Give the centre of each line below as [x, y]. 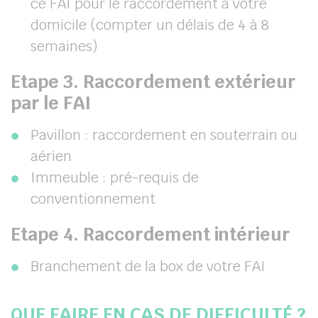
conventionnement [93, 199]
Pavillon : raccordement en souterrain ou [164, 135]
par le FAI [51, 103]
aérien [51, 156]
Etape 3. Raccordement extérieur [153, 82]
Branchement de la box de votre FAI [148, 266]
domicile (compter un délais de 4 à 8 [150, 25]
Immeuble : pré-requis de [115, 177]
